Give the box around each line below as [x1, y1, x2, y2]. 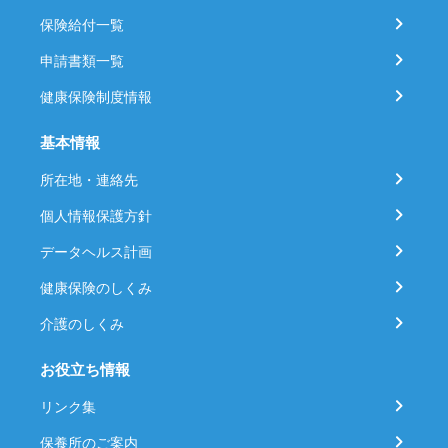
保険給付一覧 [40, 14, 124, 34]
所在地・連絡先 [40, 169, 138, 189]
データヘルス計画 [40, 241, 152, 261]
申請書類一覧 [40, 50, 124, 70]
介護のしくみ [40, 313, 124, 333]
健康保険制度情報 [40, 86, 152, 106]
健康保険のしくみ [40, 277, 152, 297]
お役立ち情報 [40, 358, 130, 380]
